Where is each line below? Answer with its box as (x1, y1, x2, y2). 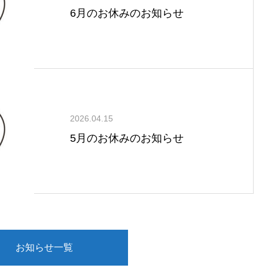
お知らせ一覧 (16, 242, 73, 252)
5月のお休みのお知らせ (70, 132, 184, 144)
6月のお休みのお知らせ (70, 7, 184, 19)
